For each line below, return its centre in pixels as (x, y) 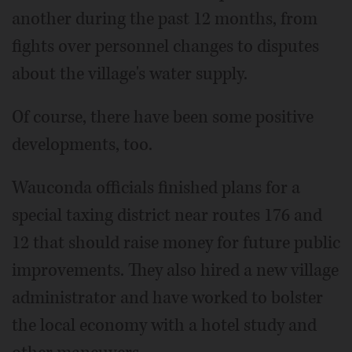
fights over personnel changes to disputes (165, 47)
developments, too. (82, 145)
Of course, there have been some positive (163, 117)
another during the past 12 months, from (165, 19)
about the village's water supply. (130, 74)
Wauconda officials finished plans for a (156, 188)
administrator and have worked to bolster (167, 298)
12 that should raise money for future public (176, 243)
